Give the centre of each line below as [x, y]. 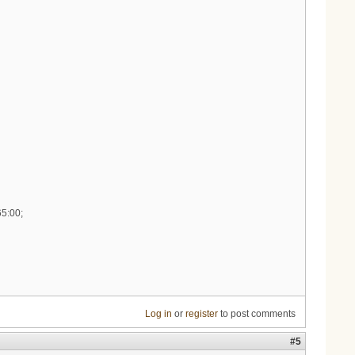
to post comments [256, 314]
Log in [158, 314]
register [201, 314]
